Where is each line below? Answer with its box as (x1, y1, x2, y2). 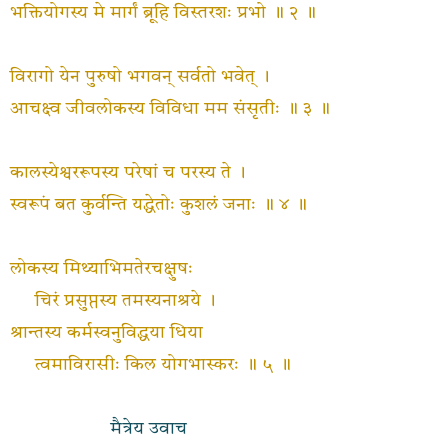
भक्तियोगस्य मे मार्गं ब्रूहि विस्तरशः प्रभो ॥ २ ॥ (10, 4, 316, 22)
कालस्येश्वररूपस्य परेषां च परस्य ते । (10, 164, 246, 182)
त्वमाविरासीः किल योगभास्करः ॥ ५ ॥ (35, 356, 291, 374)
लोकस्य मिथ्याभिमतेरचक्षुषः (10, 260, 193, 278)
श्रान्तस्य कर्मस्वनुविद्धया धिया (10, 324, 203, 342)
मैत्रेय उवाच (110, 420, 187, 438)
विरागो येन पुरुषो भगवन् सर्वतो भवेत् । (10, 68, 270, 86)
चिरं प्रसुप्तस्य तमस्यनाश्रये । (35, 292, 216, 310)
